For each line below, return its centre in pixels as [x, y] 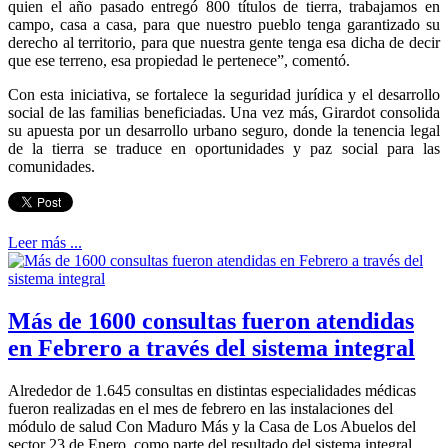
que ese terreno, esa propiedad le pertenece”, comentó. [179, 61]
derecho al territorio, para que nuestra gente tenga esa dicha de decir [224, 43]
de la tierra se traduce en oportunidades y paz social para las [224, 149]
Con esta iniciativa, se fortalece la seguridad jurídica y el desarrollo [224, 95]
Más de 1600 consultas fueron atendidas [211, 321]
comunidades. [51, 167]
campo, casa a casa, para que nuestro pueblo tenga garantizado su [224, 25]
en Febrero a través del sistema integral [211, 348]
